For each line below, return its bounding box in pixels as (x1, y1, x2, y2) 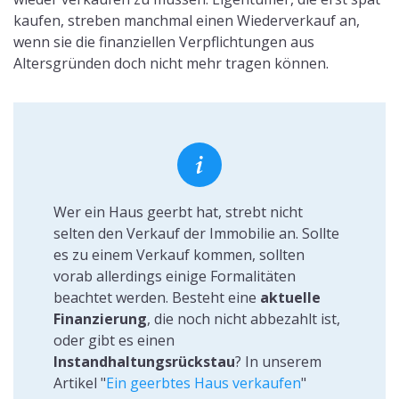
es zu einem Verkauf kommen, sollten (53, 245, 305, 265)
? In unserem (234, 352, 322, 372)
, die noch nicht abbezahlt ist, (146, 309, 340, 330)
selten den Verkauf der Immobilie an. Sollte (53, 224, 339, 244)
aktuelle (259, 288, 321, 308)
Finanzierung (53, 309, 147, 330)
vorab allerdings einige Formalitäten (53, 266, 296, 287)
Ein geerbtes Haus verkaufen (105, 373, 301, 394)
